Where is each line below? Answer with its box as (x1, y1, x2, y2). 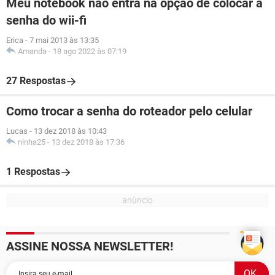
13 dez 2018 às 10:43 (34, 126, 107, 136)
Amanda (18, 47, 47, 56)
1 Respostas (6, 166, 60, 177)
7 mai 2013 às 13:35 (29, 36, 99, 45)
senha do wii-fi (6, 13, 87, 28)
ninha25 (18, 137, 45, 147)
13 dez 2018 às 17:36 (52, 137, 125, 147)
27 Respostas (6, 75, 66, 87)
